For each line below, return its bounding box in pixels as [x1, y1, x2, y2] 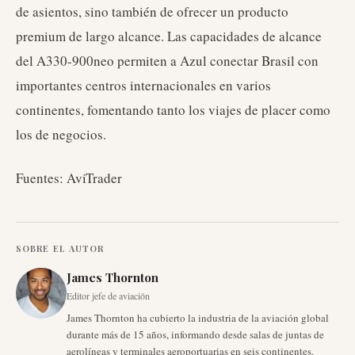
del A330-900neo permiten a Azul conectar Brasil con [16, 52, 319, 70]
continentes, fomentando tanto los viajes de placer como [16, 101, 330, 119]
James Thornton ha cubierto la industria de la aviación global [67, 311, 329, 325]
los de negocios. [16, 125, 106, 143]
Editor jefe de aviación [67, 289, 150, 302]
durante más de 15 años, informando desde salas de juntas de [67, 327, 324, 342]
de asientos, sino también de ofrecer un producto [16, 2, 288, 21]
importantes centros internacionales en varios [16, 76, 271, 94]
